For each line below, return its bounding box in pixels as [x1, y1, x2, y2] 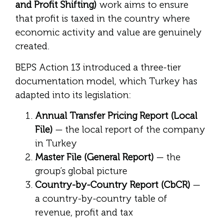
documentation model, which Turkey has [15, 75, 197, 87]
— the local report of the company [53, 124, 205, 135]
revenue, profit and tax [35, 207, 133, 218]
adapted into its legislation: [15, 89, 131, 101]
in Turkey [35, 138, 77, 149]
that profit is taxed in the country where [15, 13, 190, 25]
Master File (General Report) [35, 151, 154, 163]
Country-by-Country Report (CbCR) [35, 179, 190, 190]
